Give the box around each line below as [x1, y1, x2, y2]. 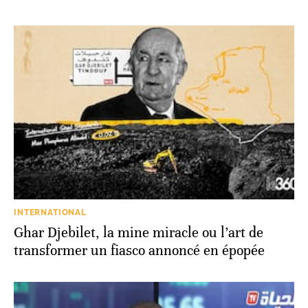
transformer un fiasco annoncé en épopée [14, 242, 265, 260]
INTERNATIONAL [14, 208, 87, 218]
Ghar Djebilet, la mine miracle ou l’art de [14, 224, 263, 242]
